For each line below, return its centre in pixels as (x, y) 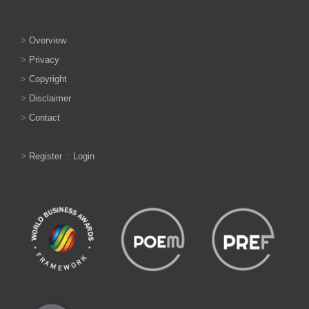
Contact (44, 117)
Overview (48, 40)
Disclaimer (50, 98)
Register (46, 156)
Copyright (48, 79)
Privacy (44, 59)
